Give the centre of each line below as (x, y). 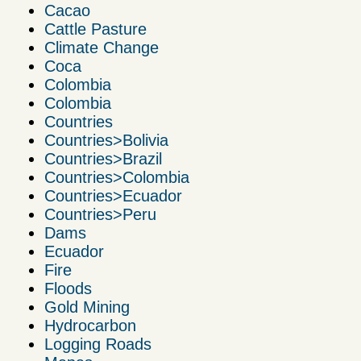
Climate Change (102, 48)
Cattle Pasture (95, 29)
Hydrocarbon (90, 326)
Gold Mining (87, 307)
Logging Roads (98, 344)
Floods (68, 289)
